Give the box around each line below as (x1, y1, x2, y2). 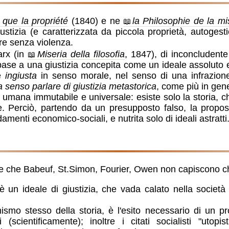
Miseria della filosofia (37, 49, 125, 59)
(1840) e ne (68, 15, 124, 26)
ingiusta (5, 70, 37, 81)
